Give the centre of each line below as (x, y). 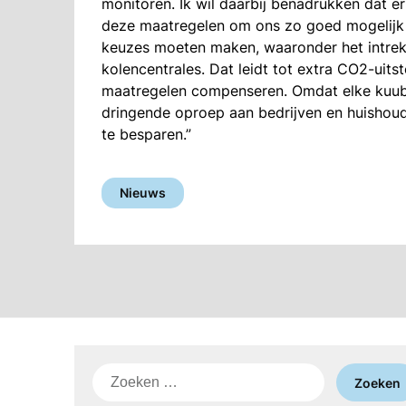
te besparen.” (146, 134)
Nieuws (143, 193)
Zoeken (117, 373)
